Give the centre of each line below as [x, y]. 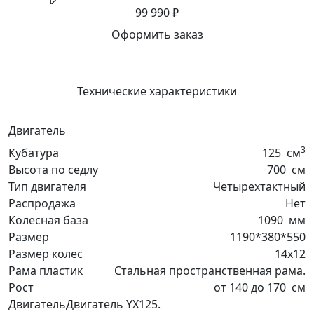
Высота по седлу [53, 169]
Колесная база [48, 220]
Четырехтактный [259, 186]
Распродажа [42, 203]
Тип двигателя [47, 186]
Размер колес [46, 253]
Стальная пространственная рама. [210, 270]
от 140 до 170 [251, 287]
